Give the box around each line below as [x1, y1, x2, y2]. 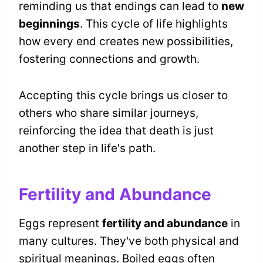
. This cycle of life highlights [80, 17, 228, 31]
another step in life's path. [19, 141, 156, 156]
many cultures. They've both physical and [19, 234, 239, 248]
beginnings [19, 17, 80, 31]
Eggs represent [19, 217, 102, 231]
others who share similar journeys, [19, 106, 198, 120]
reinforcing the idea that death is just [19, 124, 214, 138]
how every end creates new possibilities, [19, 35, 233, 49]
